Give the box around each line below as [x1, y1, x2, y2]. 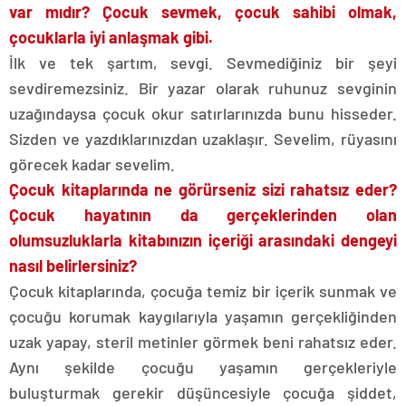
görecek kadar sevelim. [9, 154, 175, 174]
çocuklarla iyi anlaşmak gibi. [9, 27, 213, 47]
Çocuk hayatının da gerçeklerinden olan [9, 205, 397, 225]
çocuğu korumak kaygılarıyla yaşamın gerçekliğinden [9, 306, 397, 326]
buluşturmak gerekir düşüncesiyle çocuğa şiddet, [9, 382, 397, 402]
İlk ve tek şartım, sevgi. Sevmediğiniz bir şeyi [9, 53, 397, 72]
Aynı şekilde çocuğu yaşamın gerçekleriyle [9, 357, 397, 377]
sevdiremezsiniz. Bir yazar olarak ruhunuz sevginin [9, 78, 397, 98]
